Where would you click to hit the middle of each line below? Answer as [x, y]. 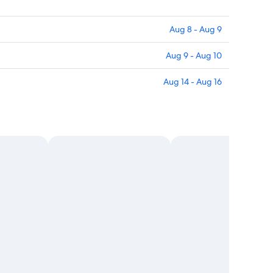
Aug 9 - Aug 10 [194, 56]
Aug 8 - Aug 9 [196, 30]
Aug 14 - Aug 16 [193, 82]
